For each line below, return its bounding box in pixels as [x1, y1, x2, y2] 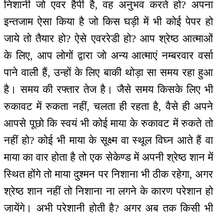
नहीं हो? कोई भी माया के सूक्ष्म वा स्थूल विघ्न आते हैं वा [4, 134, 213, 147]
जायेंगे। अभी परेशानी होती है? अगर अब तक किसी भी [4, 202, 213, 215]
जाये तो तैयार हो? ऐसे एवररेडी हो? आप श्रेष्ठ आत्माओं [4, 32, 213, 45]
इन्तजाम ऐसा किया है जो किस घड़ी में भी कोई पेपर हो [4, 15, 213, 28]
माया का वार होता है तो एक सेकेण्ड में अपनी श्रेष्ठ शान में [4, 151, 213, 164]
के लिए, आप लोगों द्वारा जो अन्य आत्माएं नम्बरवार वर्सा [4, 49, 213, 62]
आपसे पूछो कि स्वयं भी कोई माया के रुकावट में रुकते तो [4, 117, 213, 130]
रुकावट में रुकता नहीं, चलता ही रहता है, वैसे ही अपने [4, 100, 213, 113]
